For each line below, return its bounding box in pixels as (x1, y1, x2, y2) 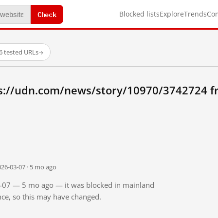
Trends (184, 9, 207, 18)
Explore (160, 9, 184, 18)
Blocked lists (119, 9, 160, 18)
